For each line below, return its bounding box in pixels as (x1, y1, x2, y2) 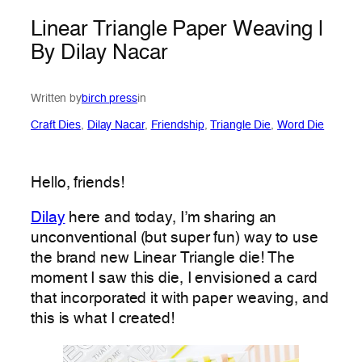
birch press (82, 92, 137, 104)
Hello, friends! (31, 175, 124, 191)
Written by (31, 92, 82, 104)
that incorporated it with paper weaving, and (31, 292, 329, 307)
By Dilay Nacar (31, 43, 168, 65)
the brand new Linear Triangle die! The (31, 251, 296, 267)
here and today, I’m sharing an (65, 211, 277, 226)
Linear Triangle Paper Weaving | (31, 19, 324, 41)
